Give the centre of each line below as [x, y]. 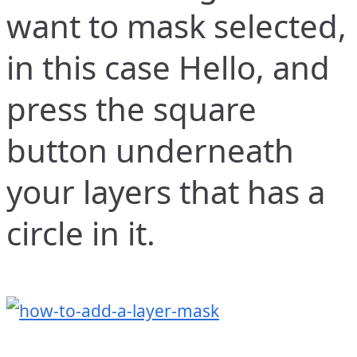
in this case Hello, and [168, 67]
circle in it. [81, 233]
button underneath [150, 150]
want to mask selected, [177, 25]
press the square [131, 108]
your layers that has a [166, 191]
